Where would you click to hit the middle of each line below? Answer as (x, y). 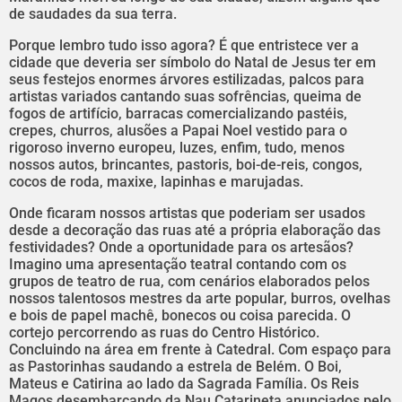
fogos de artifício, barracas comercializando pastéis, (178, 114)
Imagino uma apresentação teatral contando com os (178, 265)
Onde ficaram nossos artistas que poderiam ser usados (187, 214)
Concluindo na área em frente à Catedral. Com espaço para (200, 350)
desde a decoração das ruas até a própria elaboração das (195, 231)
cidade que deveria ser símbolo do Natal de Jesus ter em (192, 63)
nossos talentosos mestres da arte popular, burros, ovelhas (200, 299)
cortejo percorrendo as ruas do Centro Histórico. (164, 333)
